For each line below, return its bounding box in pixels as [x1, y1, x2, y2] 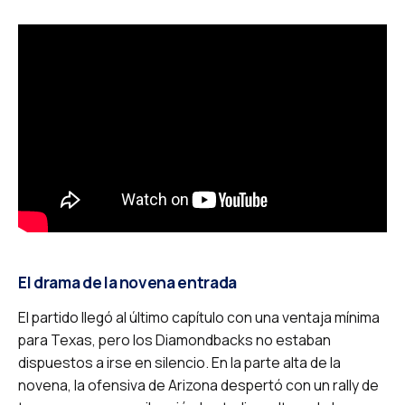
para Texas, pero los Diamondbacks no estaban [18, 329, 331, 350]
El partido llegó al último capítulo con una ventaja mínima [18, 306, 380, 327]
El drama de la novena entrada [18, 271, 237, 293]
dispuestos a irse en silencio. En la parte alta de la [18, 352, 341, 372]
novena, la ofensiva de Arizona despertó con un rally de [18, 374, 379, 395]
